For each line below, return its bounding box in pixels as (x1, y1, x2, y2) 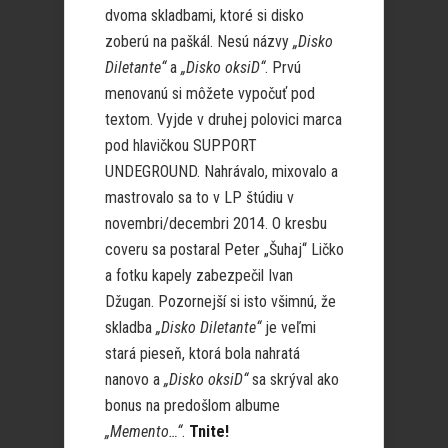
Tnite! (189, 422, 229, 441)
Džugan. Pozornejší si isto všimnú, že (105, 292, 336, 311)
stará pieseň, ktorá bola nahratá (105, 344, 300, 363)
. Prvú (265, 58, 301, 77)
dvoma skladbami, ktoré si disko (105, 6, 304, 25)
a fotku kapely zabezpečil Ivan (105, 266, 293, 285)
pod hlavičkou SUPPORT (105, 136, 257, 155)
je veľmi (261, 318, 316, 337)
